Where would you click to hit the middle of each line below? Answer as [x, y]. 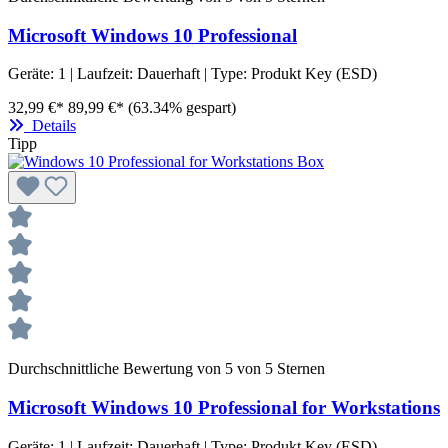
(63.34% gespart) [182, 108]
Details [50, 126]
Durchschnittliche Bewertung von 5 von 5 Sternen [166, 369]
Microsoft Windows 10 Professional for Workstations [224, 408]
